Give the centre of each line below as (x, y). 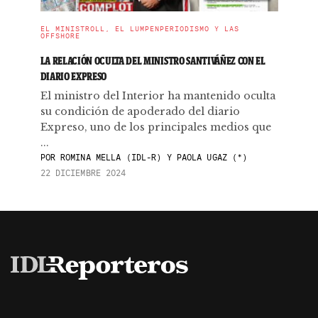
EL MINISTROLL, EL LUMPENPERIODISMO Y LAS (139, 29)
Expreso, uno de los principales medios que (155, 127)
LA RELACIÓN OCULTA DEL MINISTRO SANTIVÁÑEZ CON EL (153, 61)
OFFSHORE (60, 36)
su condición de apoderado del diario (140, 111)
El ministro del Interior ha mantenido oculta (158, 96)
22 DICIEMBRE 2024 (83, 173)
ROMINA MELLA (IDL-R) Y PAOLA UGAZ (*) (151, 157)
